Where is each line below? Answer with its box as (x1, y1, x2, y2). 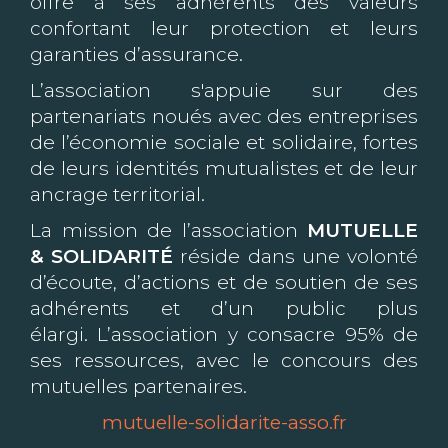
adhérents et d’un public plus (30, 297, 418, 320)
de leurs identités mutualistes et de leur (30, 157, 418, 180)
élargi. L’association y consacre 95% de (30, 323, 418, 346)
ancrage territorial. (30, 183, 205, 206)
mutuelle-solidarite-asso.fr (101, 411, 347, 434)
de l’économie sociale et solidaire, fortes (30, 131, 418, 154)
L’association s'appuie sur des (30, 79, 418, 102)
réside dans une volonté (173, 245, 419, 268)
